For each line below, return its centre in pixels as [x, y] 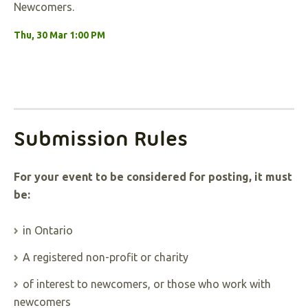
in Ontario [48, 230]
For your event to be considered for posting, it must [153, 177]
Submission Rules [101, 139]
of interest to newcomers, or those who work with [147, 284]
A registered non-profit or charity [106, 257]
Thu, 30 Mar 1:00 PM [59, 35]
